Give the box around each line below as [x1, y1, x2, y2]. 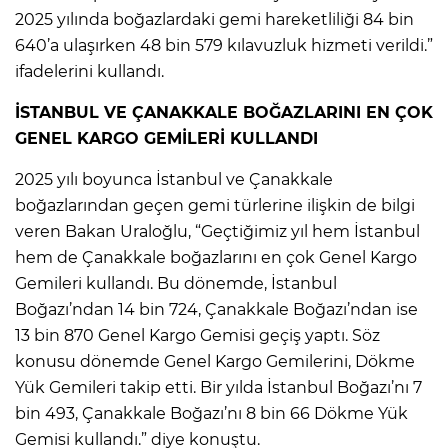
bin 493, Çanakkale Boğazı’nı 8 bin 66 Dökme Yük [15, 403, 408, 423]
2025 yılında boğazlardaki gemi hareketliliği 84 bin [15, 9, 414, 29]
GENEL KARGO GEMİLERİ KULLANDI [15, 128, 318, 148]
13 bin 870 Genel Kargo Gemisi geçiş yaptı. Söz [15, 325, 380, 345]
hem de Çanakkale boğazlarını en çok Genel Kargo [15, 247, 417, 267]
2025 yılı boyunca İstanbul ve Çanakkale [15, 169, 333, 189]
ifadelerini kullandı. [15, 61, 164, 81]
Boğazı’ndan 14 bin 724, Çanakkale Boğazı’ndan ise [15, 299, 418, 319]
